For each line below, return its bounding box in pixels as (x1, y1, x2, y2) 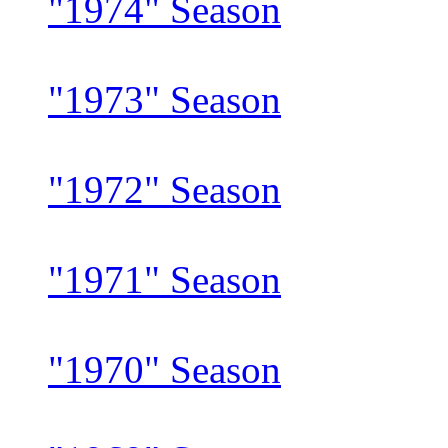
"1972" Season (48, 168, 281, 212)
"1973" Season (48, 78, 281, 122)
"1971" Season (48, 258, 281, 302)
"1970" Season (48, 348, 281, 392)
